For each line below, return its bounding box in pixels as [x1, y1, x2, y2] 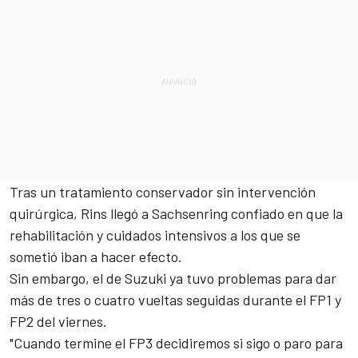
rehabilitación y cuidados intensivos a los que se [10, 225, 300, 244]
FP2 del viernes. [10, 312, 107, 330]
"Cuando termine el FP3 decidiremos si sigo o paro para [10, 333, 343, 352]
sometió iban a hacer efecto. [10, 247, 182, 265]
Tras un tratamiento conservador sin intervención [10, 182, 316, 201]
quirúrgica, [10, 204, 81, 222]
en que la [284, 204, 343, 222]
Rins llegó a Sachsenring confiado [81, 204, 284, 222]
